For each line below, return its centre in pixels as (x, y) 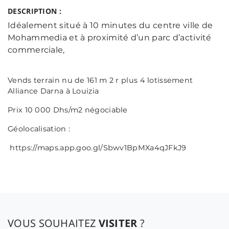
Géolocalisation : (39, 129)
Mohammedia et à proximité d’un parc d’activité (110, 38)
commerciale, (37, 50)
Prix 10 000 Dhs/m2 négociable (69, 110)
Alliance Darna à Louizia (54, 91)
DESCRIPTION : (35, 11)
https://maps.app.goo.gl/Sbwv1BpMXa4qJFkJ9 (97, 148)
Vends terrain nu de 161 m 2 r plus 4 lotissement (100, 80)
